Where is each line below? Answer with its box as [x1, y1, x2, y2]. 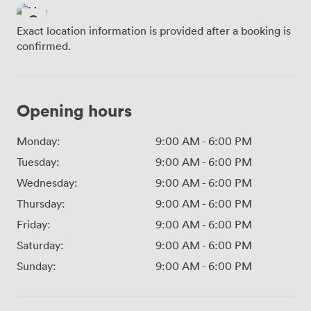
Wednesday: [17, 176, 78, 190]
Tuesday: [17, 155, 60, 169]
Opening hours [17, 99, 132, 121]
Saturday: [17, 238, 64, 253]
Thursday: [17, 196, 65, 211]
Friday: [17, 217, 51, 232]
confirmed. [17, 39, 71, 53]
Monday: [17, 134, 60, 149]
